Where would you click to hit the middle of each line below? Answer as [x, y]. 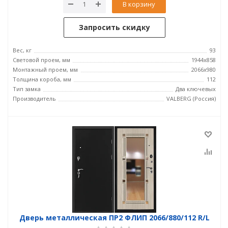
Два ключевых [196, 89]
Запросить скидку [114, 27]
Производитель [34, 98]
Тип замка [27, 89]
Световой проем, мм [41, 60]
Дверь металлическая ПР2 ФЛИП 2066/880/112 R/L [114, 218]
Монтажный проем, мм [45, 69]
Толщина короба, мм [42, 79]
